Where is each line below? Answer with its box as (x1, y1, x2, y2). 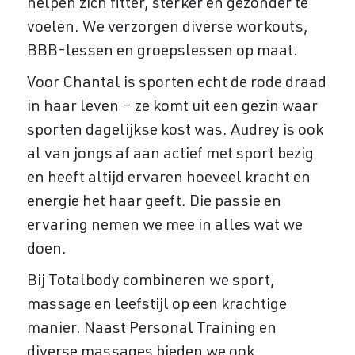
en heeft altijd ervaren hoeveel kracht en (26, 171, 311, 187)
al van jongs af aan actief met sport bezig (26, 147, 314, 163)
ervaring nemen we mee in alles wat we (26, 219, 303, 235)
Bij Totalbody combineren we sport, (26, 274, 275, 290)
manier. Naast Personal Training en (26, 322, 277, 338)
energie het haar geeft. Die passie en (26, 195, 281, 211)
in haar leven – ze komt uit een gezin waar (26, 100, 318, 116)
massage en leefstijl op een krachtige (26, 298, 287, 314)
